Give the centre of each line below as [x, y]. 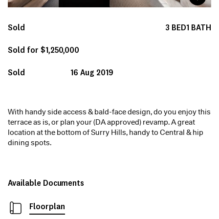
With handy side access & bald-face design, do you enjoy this [109, 112]
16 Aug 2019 [92, 72]
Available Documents [46, 183]
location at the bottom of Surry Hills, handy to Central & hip [106, 133]
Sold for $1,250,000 [44, 50]
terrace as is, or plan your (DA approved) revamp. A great [101, 122]
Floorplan [47, 206]
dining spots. [30, 143]
